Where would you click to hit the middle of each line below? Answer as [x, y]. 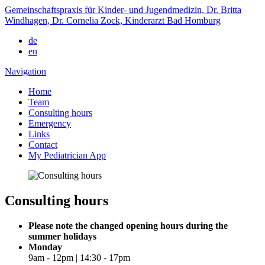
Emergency [50, 123]
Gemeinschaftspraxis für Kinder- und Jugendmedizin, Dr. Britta [123, 10]
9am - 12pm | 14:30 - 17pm [79, 257]
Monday [45, 247]
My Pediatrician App [67, 155]
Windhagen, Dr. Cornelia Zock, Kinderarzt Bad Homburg [113, 20]
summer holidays [62, 236]
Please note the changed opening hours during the [128, 225]
